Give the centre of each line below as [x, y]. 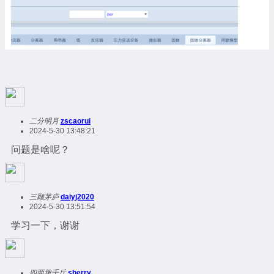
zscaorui [76, 121]
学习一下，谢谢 [45, 225]
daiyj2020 [77, 197]
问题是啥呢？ [40, 149]
